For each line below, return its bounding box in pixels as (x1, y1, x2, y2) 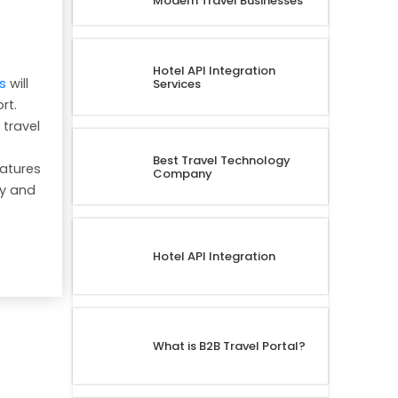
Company (152, 164, 212, 182)
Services (152, 75, 201, 92)
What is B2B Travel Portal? (152, 338, 306, 355)
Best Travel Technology (152, 151, 291, 169)
